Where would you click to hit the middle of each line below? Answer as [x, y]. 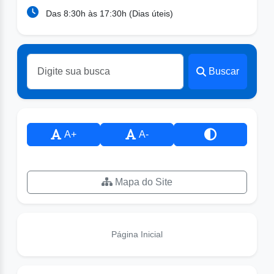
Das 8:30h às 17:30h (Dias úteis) [108, 14]
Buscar [224, 72]
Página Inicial [137, 234]
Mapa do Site [143, 182]
